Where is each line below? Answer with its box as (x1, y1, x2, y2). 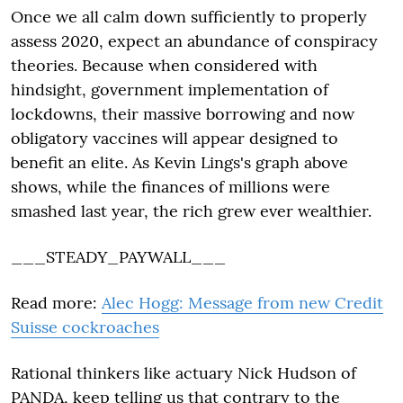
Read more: (11, 292, 102, 313)
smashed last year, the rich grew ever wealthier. (11, 201, 372, 221)
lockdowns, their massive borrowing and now (11, 103, 354, 124)
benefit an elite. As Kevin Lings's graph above (11, 152, 348, 173)
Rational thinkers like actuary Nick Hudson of (11, 363, 356, 383)
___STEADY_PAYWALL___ (11, 246, 226, 267)
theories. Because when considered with (11, 55, 318, 76)
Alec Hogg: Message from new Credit (102, 292, 383, 313)
